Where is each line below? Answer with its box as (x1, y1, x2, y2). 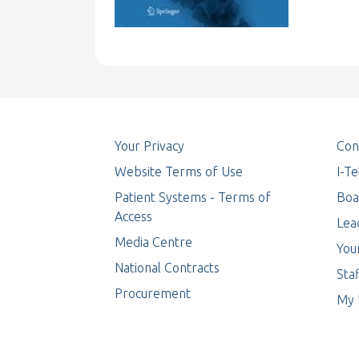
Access (115, 208, 152, 224)
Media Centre (115, 234, 192, 249)
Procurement (115, 285, 191, 301)
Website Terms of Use (115, 163, 243, 179)
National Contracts (115, 260, 220, 275)
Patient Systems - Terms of (115, 189, 271, 204)
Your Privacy (115, 138, 184, 153)
